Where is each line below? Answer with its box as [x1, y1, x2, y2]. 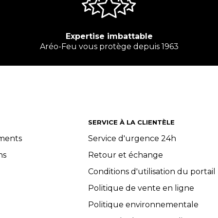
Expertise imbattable [65, 32, 153, 41]
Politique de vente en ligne [88, 183, 194, 193]
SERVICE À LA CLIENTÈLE [88, 118, 175, 126]
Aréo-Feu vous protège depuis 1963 [39, 42, 179, 51]
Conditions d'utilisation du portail [88, 167, 216, 176]
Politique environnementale [88, 200, 199, 209]
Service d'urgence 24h [88, 134, 176, 143]
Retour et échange [88, 150, 163, 160]
